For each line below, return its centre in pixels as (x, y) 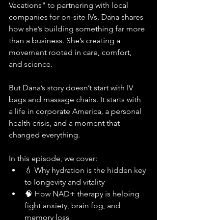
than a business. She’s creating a (66, 40)
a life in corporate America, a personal (76, 111)
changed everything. (44, 135)
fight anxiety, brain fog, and (73, 205)
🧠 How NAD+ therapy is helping (83, 193)
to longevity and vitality (65, 182)
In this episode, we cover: (53, 158)
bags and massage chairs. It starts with (76, 99)
